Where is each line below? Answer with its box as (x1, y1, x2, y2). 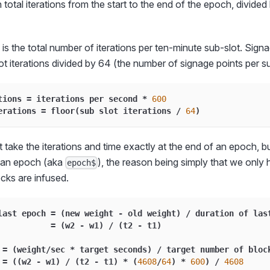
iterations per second (31, 93, 142, 104)
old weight (123, 208, 176, 218)
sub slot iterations (80, 105, 176, 116)
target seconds (75, 244, 147, 254)
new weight (65, 208, 118, 218)
